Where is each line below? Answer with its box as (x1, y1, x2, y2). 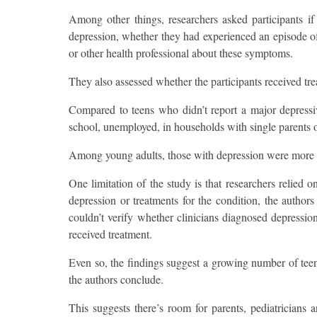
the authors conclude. (69, 272, 163, 287)
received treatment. (69, 226, 152, 242)
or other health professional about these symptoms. (69, 45, 293, 61)
